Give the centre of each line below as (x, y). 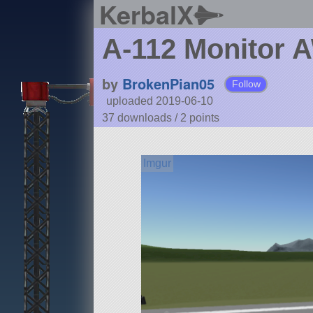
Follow (246, 84)
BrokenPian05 (168, 84)
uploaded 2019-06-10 (159, 101)
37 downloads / (141, 118)
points (204, 118)
